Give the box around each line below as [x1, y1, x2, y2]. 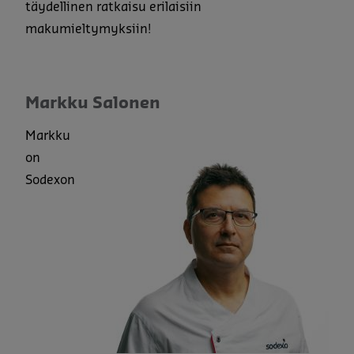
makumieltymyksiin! [25, 22, 151, 36]
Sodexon [25, 173, 75, 186]
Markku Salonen [25, 95, 160, 111]
